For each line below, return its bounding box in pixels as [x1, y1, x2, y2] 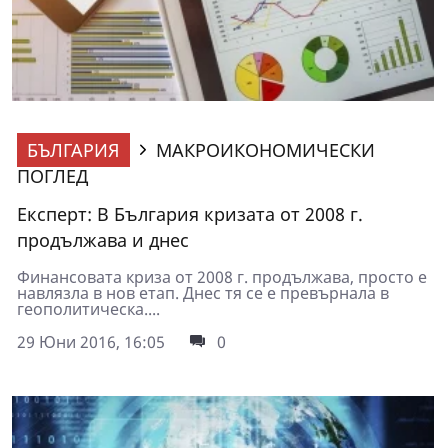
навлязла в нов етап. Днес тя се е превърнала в [17, 281, 389, 304]
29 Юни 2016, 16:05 [17, 330, 165, 353]
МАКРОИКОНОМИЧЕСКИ [156, 137, 375, 162]
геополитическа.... [17, 297, 160, 320]
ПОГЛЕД [17, 163, 88, 188]
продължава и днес [17, 227, 189, 252]
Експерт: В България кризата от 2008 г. [17, 201, 363, 226]
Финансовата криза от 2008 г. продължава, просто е [17, 265, 427, 288]
